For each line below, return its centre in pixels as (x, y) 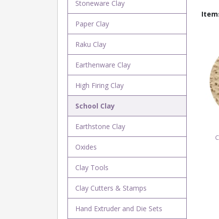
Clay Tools (92, 167)
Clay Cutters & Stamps (111, 188)
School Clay (95, 106)
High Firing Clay (99, 85)
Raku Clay (90, 44)
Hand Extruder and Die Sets (119, 208)
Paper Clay (92, 24)
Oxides (86, 147)
